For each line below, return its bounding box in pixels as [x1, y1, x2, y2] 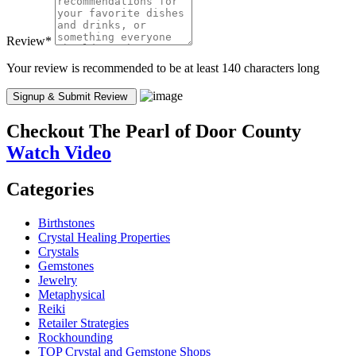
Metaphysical [38, 288, 105, 302]
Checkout [6, 120, 84, 141]
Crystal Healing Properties [38, 230, 170, 245]
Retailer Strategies [38, 316, 129, 331]
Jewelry [38, 273, 77, 288]
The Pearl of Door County [84, 120, 301, 141]
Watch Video [6, 141, 111, 163]
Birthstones [38, 216, 95, 230]
